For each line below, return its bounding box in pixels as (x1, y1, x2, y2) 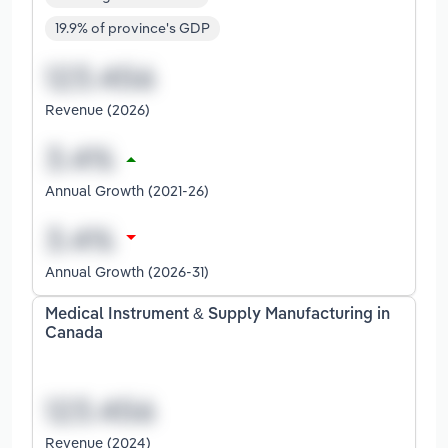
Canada (45, 326, 103, 343)
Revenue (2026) (45, 100, 150, 120)
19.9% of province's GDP (55, 19, 210, 38)
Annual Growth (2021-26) (45, 181, 209, 201)
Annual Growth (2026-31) (45, 262, 209, 282)
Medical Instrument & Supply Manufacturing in (45, 307, 390, 324)
